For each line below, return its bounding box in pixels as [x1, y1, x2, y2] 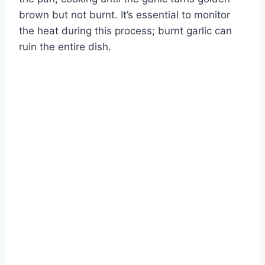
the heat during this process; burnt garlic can [19, 24, 232, 37]
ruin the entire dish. [19, 40, 111, 53]
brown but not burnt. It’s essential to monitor [19, 8, 230, 21]
